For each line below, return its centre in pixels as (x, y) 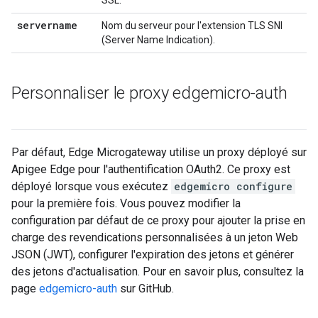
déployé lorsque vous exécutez (91, 186)
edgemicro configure (233, 186)
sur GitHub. (146, 289)
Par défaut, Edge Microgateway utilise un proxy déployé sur (159, 152)
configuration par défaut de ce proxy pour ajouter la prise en (158, 220)
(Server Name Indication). (158, 40)
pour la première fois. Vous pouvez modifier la (126, 203)
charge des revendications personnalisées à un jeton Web (155, 237)
